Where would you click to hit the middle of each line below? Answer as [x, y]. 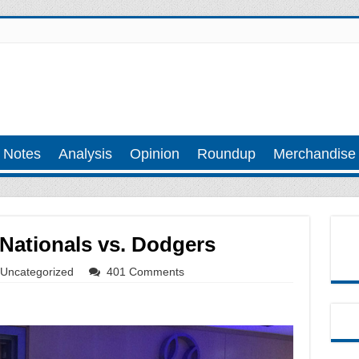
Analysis [85, 154]
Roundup [226, 154]
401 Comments [145, 272]
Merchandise [314, 154]
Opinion [154, 154]
